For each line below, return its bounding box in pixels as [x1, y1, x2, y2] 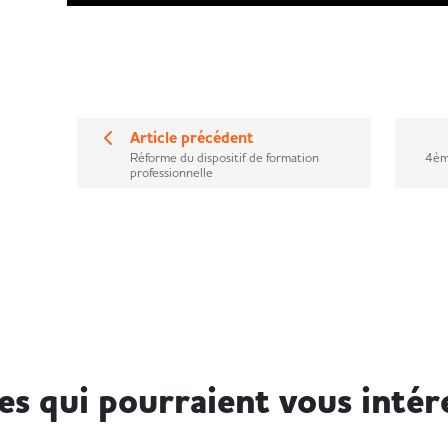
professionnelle [129, 164, 213, 180]
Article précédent [129, 127, 253, 149]
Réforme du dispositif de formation [129, 149, 319, 165]
